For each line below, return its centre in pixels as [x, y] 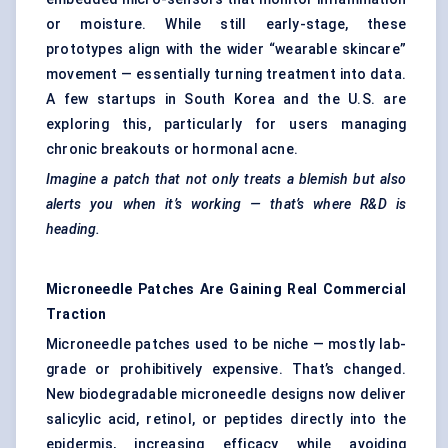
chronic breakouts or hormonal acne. [172, 149]
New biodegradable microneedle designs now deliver [226, 394]
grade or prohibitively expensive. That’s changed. [226, 369]
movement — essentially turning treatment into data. [226, 74]
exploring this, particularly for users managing [226, 124]
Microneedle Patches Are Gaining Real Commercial [226, 289]
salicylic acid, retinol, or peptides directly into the [226, 419]
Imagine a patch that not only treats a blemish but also [226, 179]
